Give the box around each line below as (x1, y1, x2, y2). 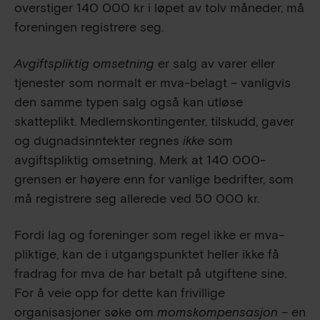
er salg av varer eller (154, 55, 275, 72)
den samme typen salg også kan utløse (14, 94, 243, 111)
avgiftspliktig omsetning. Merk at (14, 151, 206, 169)
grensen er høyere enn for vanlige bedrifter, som (14, 171, 294, 188)
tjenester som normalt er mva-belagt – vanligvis (14, 74, 291, 91)
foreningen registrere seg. (14, 19, 164, 36)
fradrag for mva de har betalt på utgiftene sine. (14, 265, 286, 282)
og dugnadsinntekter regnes (14, 132, 183, 149)
